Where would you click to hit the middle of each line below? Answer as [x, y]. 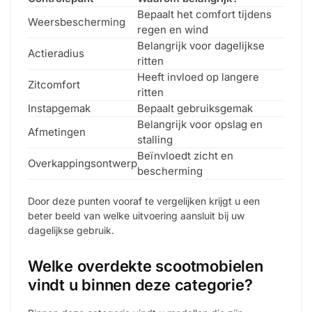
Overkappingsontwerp [83, 164]
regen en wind [173, 30]
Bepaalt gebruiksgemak [195, 109]
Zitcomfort [54, 85]
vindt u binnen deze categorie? [140, 285]
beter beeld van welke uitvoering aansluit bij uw [136, 215]
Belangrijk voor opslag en [200, 125]
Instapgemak [59, 109]
